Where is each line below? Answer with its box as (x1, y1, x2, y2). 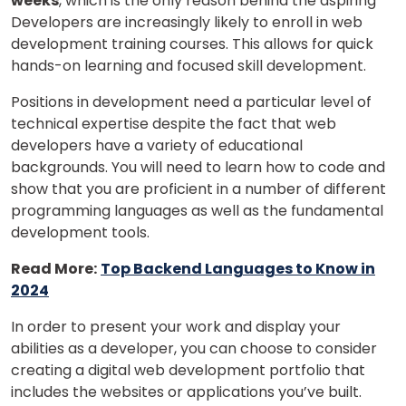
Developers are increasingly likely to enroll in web (11, 11, 362, 33)
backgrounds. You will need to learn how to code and (11, 156, 385, 178)
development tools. (11, 221, 150, 243)
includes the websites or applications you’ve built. (11, 381, 362, 402)
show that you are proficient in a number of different (11, 178, 386, 199)
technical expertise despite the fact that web (11, 112, 336, 134)
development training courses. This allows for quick (11, 33, 373, 54)
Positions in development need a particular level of (11, 91, 372, 112)
